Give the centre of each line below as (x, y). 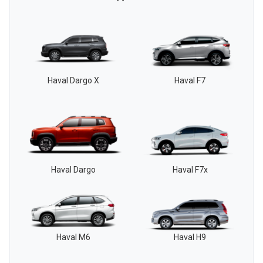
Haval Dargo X (73, 81)
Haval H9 (190, 237)
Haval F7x (190, 169)
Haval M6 (73, 237)
